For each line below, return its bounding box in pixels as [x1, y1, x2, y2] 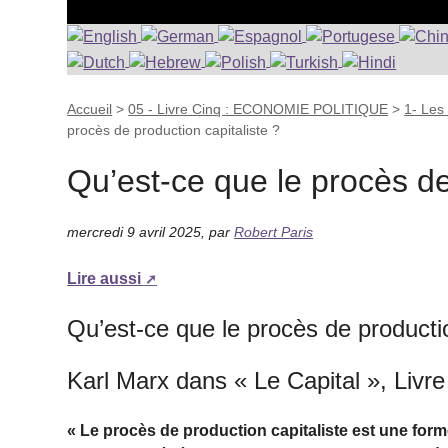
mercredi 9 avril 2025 [67, 223, 202, 240]
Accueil [67, 100, 113, 117]
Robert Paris [234, 223, 314, 240]
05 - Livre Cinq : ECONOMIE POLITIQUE [128, 100, 389, 117]
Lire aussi [67, 269, 142, 287]
